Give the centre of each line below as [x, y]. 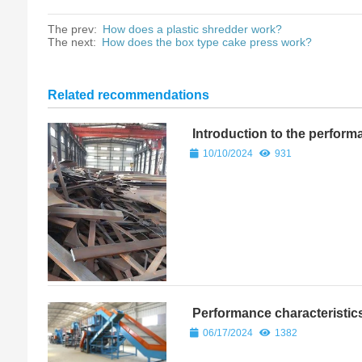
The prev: [74, 29]
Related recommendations [128, 95]
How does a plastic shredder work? [193, 29]
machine [217, 148]
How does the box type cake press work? [207, 42]
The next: [74, 42]
